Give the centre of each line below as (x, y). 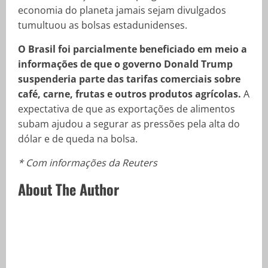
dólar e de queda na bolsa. (78, 139)
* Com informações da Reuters (88, 163)
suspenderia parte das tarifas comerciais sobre (129, 79)
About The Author (68, 189)
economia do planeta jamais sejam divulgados (122, 10)
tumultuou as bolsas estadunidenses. (103, 25)
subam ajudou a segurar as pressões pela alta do (129, 124)
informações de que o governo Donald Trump (125, 64)
